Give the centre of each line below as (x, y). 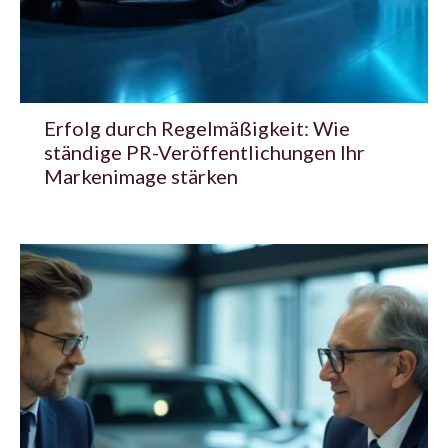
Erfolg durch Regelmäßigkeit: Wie (197, 127)
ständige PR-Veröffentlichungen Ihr (204, 151)
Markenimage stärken (141, 175)
